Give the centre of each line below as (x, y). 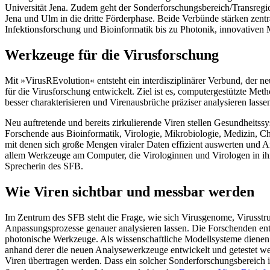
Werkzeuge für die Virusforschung (112, 55)
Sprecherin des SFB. (44, 166)
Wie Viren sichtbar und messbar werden (130, 191)
